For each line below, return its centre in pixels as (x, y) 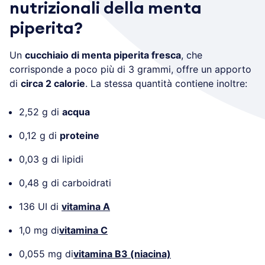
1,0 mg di (39, 230)
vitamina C (83, 230)
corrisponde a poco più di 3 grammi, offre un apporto (130, 69)
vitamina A (86, 206)
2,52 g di (41, 112)
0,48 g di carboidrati (65, 182)
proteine (80, 135)
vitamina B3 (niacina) (122, 253)
